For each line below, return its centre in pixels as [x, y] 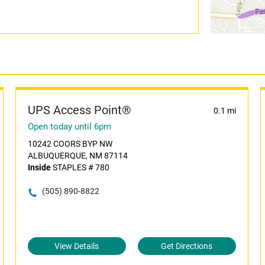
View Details [77, 246]
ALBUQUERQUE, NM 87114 [77, 156]
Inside [39, 167]
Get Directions [187, 246]
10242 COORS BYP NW [70, 144]
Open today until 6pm [69, 127]
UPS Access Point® [79, 110]
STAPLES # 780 [80, 167]
